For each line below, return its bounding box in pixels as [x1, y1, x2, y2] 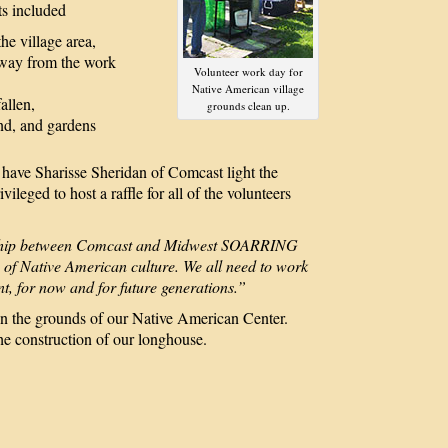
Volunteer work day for [193, 64, 303, 79]
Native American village [192, 81, 304, 96]
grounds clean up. [206, 98, 290, 113]
